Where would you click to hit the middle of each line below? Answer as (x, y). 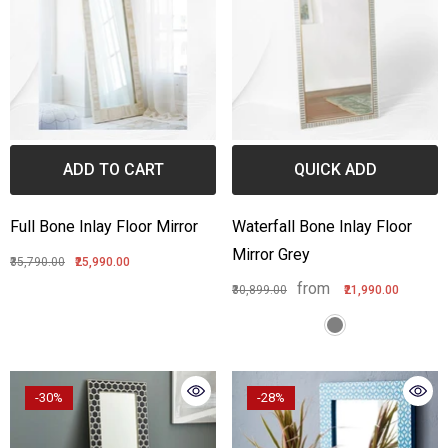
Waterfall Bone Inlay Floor (322, 227)
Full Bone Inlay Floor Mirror (104, 227)
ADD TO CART (113, 170)
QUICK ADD (335, 170)
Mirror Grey (271, 255)
